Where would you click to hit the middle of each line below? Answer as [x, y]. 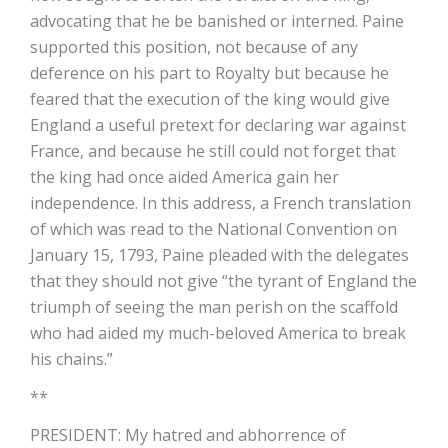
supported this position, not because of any [194, 47]
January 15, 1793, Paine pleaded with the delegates [219, 255]
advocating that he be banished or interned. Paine [217, 21]
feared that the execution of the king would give [210, 99]
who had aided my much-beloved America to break [218, 333]
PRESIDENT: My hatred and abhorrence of [188, 435]
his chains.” [71, 359]
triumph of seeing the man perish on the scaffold [214, 307]
